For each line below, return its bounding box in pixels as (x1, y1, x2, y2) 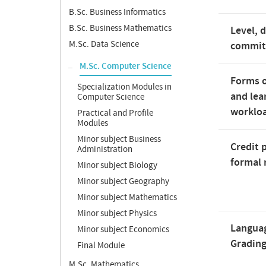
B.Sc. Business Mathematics (69, 23, 172, 34)
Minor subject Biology (77, 160, 157, 171)
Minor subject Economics (77, 224, 169, 235)
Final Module (77, 240, 125, 251)
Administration (77, 144, 132, 155)
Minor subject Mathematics (77, 192, 177, 203)
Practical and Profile (77, 107, 153, 119)
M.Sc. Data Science (69, 39, 139, 50)
